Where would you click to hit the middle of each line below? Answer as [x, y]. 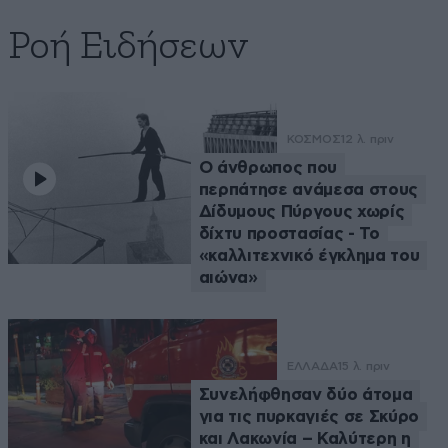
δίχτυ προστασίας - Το [289, 233]
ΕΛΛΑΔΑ [312, 365]
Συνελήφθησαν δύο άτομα [305, 394]
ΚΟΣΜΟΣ [313, 138]
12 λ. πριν [367, 138]
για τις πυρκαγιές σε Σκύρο [308, 416]
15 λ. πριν [363, 365]
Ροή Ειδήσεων [128, 46]
